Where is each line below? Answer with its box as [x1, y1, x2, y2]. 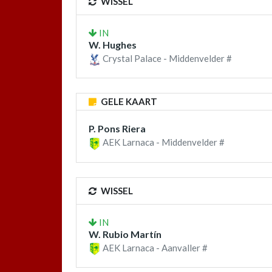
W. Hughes [89, 39, 137, 51]
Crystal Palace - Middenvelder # [101, 53, 232, 64]
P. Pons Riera [89, 123, 146, 135]
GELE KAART [99, 96, 157, 107]
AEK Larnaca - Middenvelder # [101, 137, 225, 148]
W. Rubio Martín [89, 228, 161, 240]
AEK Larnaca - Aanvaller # [101, 242, 208, 253]
